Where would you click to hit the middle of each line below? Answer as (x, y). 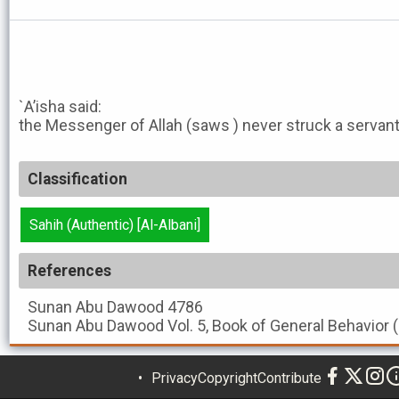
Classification (77, 179)
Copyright (228, 378)
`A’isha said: (60, 106)
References (69, 271)
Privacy (175, 378)
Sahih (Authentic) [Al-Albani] (115, 225)
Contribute (289, 378)
